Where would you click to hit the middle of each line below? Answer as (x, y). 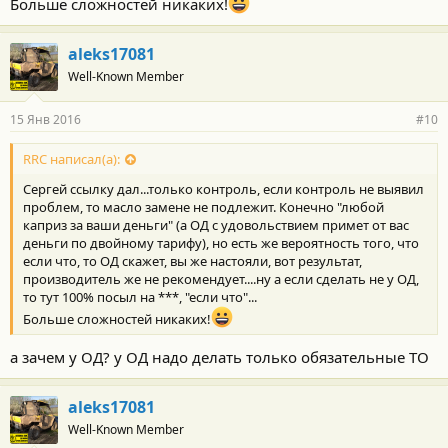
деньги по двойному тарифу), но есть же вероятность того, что (221, 243)
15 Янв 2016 (45, 119)
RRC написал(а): (71, 159)
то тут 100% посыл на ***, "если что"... (140, 297)
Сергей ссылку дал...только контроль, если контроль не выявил (223, 189)
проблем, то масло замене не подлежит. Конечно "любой (203, 207)
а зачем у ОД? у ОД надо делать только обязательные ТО (219, 356)
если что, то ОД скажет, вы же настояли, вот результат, (192, 261)
